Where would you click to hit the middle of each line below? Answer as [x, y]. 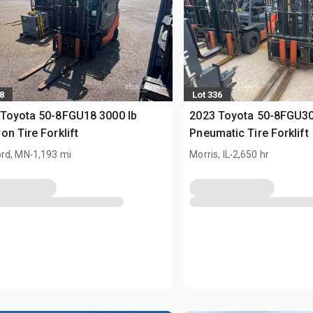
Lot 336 [208, 94]
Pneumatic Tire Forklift [249, 133]
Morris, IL [210, 155]
